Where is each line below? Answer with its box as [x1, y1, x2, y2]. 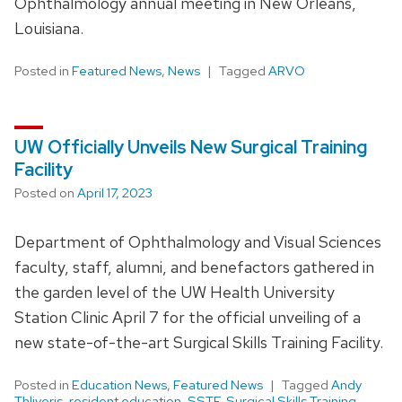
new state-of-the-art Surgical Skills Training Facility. [14, 331, 383, 353]
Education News [72, 375, 167, 394]
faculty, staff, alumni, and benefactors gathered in [14, 256, 374, 277]
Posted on [14, 183, 77, 202]
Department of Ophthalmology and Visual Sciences [14, 231, 381, 252]
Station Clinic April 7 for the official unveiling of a [14, 306, 361, 328]
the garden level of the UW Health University [14, 281, 335, 302]
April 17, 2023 [77, 183, 153, 202]
